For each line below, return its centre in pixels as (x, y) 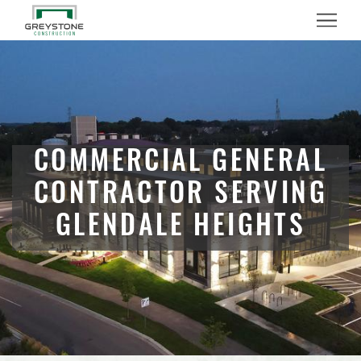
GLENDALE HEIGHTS (180, 228)
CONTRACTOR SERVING (180, 196)
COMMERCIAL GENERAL (180, 164)
